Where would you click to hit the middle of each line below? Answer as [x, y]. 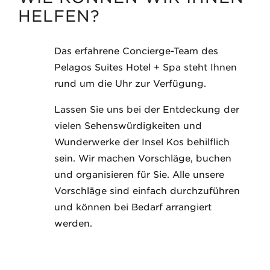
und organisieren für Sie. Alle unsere [139, 175]
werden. [73, 224]
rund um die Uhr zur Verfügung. [130, 84]
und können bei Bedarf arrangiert [133, 207]
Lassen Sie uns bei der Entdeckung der [147, 110]
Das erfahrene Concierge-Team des [136, 51]
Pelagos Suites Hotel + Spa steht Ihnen [146, 67]
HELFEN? [59, 16]
